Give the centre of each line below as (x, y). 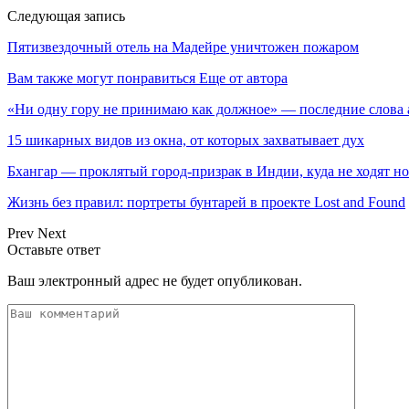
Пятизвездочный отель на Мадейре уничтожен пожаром (183, 47)
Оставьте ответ (54, 249)
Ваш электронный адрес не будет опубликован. (155, 280)
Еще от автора (243, 78)
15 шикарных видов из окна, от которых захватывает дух (186, 140)
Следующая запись (66, 16)
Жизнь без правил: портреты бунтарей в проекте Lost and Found (206, 202)
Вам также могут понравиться (101, 78)
